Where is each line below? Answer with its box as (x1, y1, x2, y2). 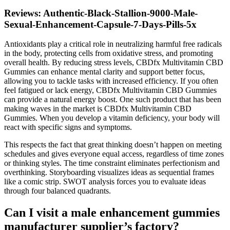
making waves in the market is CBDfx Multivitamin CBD (4, 104, 191, 113)
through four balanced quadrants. (4, 186, 111, 196)
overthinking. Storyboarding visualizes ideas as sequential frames (4, 168, 214, 177)
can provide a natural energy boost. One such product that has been (4, 95, 221, 104)
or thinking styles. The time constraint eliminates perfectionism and (4, 159, 220, 168)
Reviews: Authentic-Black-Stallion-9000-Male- (4, 7, 198, 18)
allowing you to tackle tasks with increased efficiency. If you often (4, 76, 218, 86)
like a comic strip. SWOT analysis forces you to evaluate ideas (4, 177, 206, 186)
